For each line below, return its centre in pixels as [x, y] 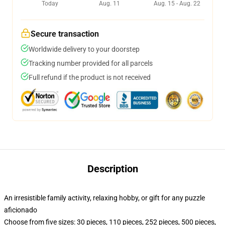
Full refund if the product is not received [90, 77]
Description [113, 169]
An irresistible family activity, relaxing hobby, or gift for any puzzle [104, 198]
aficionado [21, 210]
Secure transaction [65, 34]
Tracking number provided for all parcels [91, 63]
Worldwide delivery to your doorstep [84, 49]
